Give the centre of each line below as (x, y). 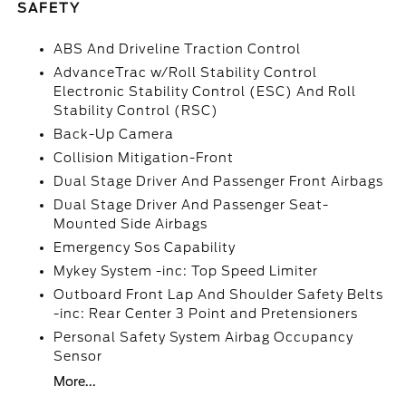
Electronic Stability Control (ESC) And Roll (205, 92)
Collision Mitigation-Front (144, 158)
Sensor (78, 356)
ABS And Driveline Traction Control (178, 49)
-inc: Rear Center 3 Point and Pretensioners (206, 314)
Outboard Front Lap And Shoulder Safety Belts (219, 295)
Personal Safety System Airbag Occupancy (204, 337)
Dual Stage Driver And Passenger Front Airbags (219, 181)
